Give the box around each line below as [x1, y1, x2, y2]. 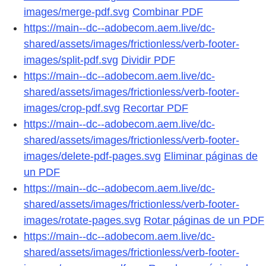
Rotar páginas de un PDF [144, 214, 264, 227]
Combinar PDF [132, 6, 203, 18]
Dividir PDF [121, 54, 175, 66]
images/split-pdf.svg [24, 54, 118, 66]
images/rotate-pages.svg [24, 214, 141, 227]
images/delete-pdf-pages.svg [24, 150, 161, 163]
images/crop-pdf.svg [24, 102, 120, 115]
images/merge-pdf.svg [24, 6, 129, 18]
